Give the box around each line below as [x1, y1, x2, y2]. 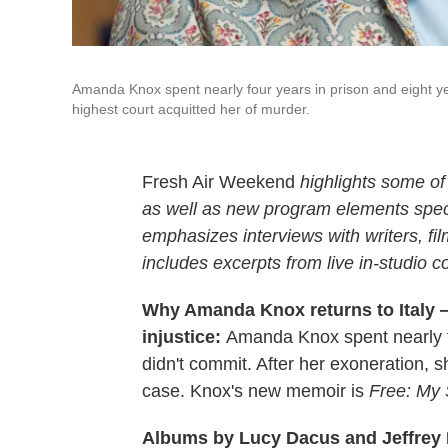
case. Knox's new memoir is [142, 381, 369, 401]
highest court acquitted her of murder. [72, 101, 310, 117]
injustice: [142, 327, 226, 347]
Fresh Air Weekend [142, 172, 300, 192]
